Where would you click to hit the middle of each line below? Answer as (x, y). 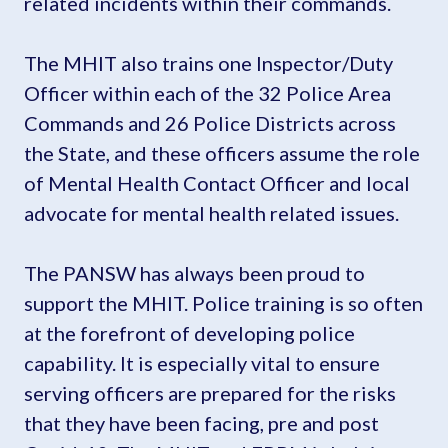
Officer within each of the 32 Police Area (207, 92)
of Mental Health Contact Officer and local (217, 182)
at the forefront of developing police (189, 332)
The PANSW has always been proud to (194, 272)
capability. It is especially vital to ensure (202, 362)
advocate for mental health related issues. (211, 212)
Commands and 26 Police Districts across (210, 122)
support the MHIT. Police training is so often (223, 302)
